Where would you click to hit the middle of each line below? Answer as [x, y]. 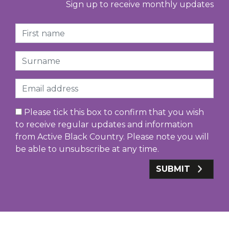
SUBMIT [174, 169]
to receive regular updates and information [104, 125]
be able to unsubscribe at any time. [87, 149]
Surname [34, 57]
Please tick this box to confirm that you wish [113, 112]
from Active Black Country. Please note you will [112, 137]
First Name [37, 29]
